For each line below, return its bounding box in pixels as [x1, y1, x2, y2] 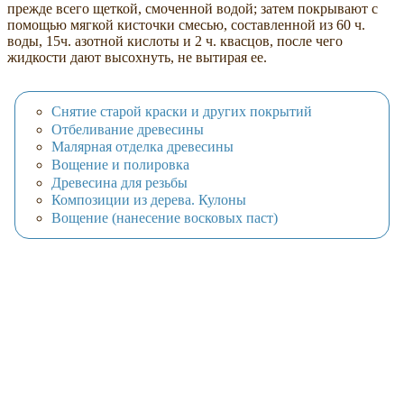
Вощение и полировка [51, 157, 189, 173]
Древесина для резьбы [51, 174, 188, 190]
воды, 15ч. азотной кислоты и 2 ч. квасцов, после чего [7, 32, 343, 49]
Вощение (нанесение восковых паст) [51, 209, 278, 225]
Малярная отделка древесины [51, 139, 234, 155]
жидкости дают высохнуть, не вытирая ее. [7, 49, 267, 65]
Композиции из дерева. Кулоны [51, 192, 246, 208]
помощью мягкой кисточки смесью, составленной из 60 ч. [7, 16, 365, 32]
